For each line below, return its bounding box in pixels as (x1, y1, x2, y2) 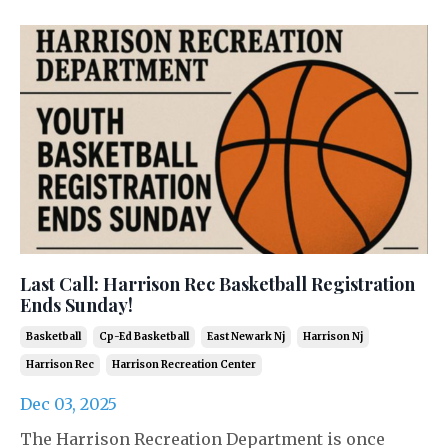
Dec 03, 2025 (20, 394, 117, 414)
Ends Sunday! (20, 293, 133, 317)
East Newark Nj (207, 330, 285, 343)
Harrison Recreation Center (112, 358, 256, 371)
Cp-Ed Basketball (99, 330, 189, 343)
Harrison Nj (303, 330, 363, 343)
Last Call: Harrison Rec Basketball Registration (20, 272, 415, 296)
